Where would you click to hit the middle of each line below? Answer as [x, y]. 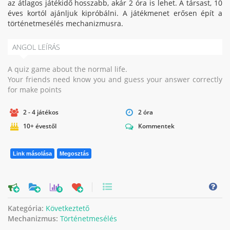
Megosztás [74, 153]
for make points [35, 90]
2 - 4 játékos [41, 112]
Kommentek [156, 126]
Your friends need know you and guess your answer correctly [115, 79]
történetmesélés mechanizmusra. [65, 23]
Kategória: [27, 208]
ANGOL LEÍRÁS [36, 47]
